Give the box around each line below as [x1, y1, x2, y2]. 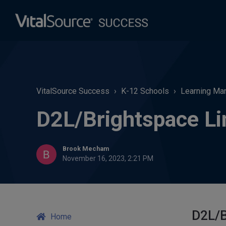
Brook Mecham [63, 145, 109, 152]
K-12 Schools [121, 86, 169, 96]
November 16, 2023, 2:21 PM [63, 154, 153, 162]
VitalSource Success [36, 86, 109, 96]
